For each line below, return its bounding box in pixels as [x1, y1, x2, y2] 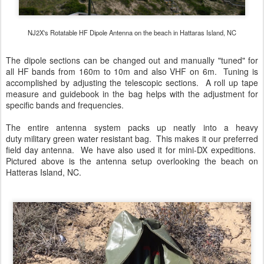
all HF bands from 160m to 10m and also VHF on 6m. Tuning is [6, 65, 258, 77]
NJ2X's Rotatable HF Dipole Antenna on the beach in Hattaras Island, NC [28, 28, 236, 37]
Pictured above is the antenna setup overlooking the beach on [6, 155, 258, 167]
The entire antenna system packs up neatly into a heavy [6, 121, 258, 133]
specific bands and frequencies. [6, 99, 124, 111]
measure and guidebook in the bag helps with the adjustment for [6, 88, 258, 100]
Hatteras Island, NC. [6, 166, 81, 178]
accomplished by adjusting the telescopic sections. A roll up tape [6, 77, 258, 88]
